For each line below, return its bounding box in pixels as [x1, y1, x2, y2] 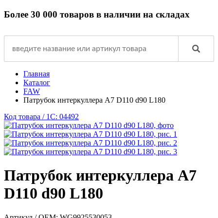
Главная [23, 69, 50, 78]
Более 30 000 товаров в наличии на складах [4, 9, 190, 19]
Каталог [23, 78, 50, 87]
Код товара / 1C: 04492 [4, 112, 79, 121]
